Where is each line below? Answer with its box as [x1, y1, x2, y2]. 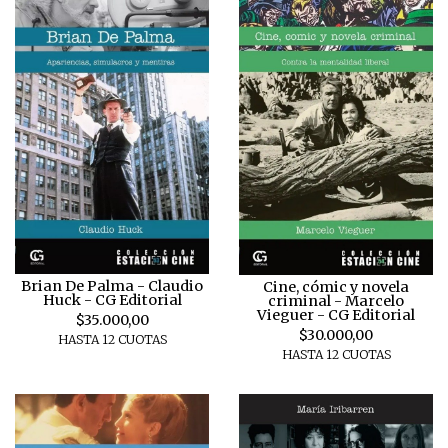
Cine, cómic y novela [263, 277, 409, 296]
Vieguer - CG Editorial [257, 305, 415, 324]
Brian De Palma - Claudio [21, 276, 203, 295]
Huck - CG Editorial [42, 290, 182, 309]
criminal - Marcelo [268, 291, 404, 310]
